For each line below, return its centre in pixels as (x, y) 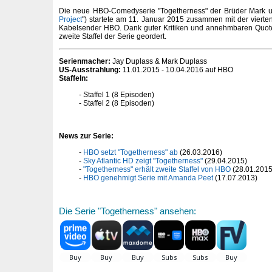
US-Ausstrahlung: (90, 70)
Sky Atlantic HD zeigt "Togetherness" (143, 161)
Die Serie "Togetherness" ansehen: (127, 211)
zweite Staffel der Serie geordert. (113, 37)
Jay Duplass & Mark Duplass (159, 62)
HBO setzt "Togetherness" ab (131, 152)
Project (70, 20)
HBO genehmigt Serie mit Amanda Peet (148, 178)
